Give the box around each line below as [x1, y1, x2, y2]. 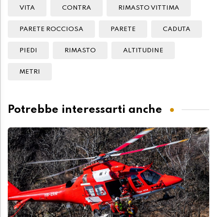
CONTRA [62, 5, 91, 12]
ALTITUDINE [123, 47, 163, 54]
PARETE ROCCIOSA [19, 26, 83, 33]
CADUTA [163, 26, 190, 33]
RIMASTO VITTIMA [118, 5, 179, 12]
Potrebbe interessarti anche [8, 104, 162, 115]
